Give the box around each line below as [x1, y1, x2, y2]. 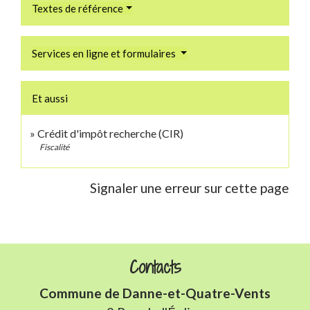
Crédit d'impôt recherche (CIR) [37, 126, 183, 140]
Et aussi [32, 91, 68, 104]
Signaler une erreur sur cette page [90, 179, 289, 196]
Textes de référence [32, 1, 123, 15]
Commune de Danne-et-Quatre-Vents [39, 284, 271, 301]
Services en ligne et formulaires [32, 46, 178, 60]
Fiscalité [39, 141, 69, 152]
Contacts [129, 254, 181, 279]
